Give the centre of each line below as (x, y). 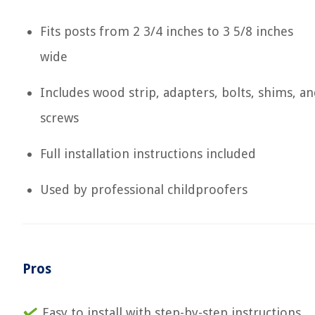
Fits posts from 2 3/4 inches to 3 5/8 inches (167, 31)
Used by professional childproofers (144, 189)
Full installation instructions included (148, 154)
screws (59, 118)
